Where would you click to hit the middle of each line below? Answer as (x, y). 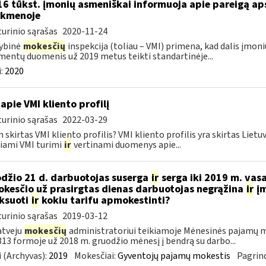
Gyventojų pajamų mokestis (174, 256)
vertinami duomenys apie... (126, 145)
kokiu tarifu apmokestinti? (104, 200)
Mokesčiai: (96, 256)
